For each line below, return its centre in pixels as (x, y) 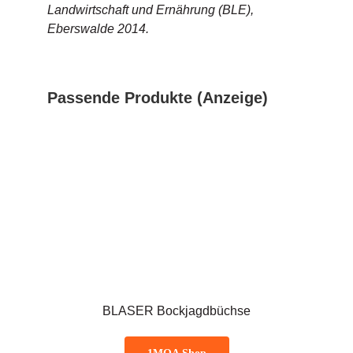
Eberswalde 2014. (98, 28)
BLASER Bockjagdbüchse (176, 311)
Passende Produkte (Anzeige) (157, 97)
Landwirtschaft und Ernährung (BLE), (150, 9)
